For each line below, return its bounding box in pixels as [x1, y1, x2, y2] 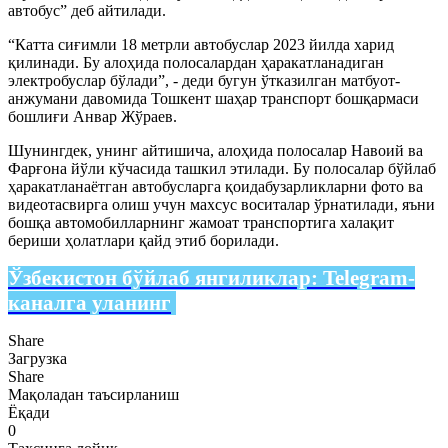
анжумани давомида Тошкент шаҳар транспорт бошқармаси [8, 89, 419, 107]
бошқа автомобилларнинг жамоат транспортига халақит [8, 213, 394, 231]
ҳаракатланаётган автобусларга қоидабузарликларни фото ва [8, 177, 423, 195]
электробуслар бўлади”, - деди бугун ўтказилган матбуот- [8, 71, 400, 89]
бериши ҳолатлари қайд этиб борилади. [8, 231, 279, 249]
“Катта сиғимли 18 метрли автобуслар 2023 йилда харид [8, 35, 394, 53]
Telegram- [323, 265, 415, 290]
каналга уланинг [8, 290, 171, 315]
